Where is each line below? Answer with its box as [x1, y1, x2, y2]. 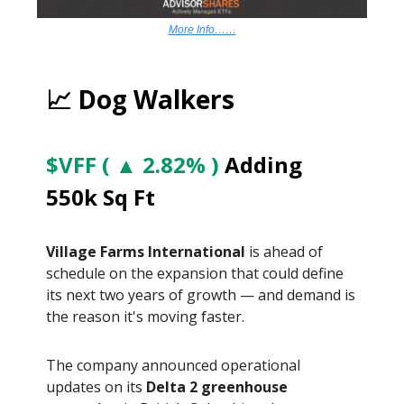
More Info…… [168, 23, 236, 36]
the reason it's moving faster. [46, 306, 244, 326]
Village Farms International [46, 241, 245, 262]
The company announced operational [46, 354, 300, 375]
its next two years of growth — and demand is [46, 284, 355, 305]
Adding [219, 149, 302, 179]
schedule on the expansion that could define [46, 262, 344, 283]
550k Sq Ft [46, 181, 155, 212]
